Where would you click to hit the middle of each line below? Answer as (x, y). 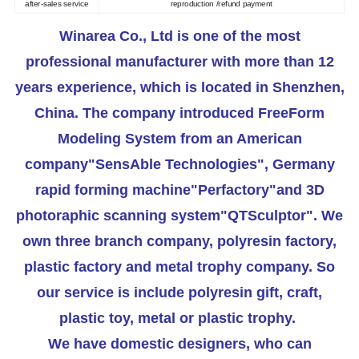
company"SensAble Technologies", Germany (179, 164)
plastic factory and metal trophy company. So (179, 266)
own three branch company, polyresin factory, (179, 241)
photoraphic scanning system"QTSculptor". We (179, 215)
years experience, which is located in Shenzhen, (179, 87)
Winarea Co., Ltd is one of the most (179, 36)
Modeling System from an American (179, 138)
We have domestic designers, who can (179, 343)
